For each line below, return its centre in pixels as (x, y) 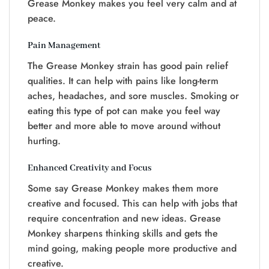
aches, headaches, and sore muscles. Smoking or (133, 95)
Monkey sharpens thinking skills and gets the (123, 233)
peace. (42, 19)
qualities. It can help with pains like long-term (123, 80)
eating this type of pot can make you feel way (124, 110)
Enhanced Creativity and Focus (89, 168)
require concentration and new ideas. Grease (124, 218)
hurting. (44, 141)
